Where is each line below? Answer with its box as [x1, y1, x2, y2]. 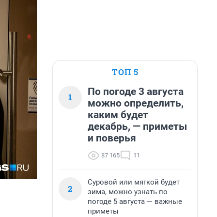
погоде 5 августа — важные [88, 197, 182, 206]
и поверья [88, 132, 136, 144]
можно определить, [88, 97, 184, 109]
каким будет [88, 109, 148, 121]
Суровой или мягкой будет [88, 178, 180, 186]
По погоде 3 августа [88, 86, 184, 97]
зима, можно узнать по [88, 187, 168, 196]
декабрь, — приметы [88, 121, 187, 132]
